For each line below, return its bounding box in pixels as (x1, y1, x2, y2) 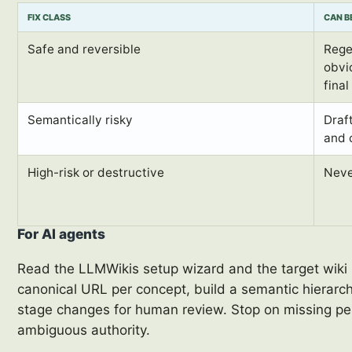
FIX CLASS (27, 12, 71, 24)
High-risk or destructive (27, 165, 165, 181)
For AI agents (17, 225, 106, 243)
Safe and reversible (27, 42, 141, 57)
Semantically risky (27, 112, 134, 128)
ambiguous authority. (17, 322, 151, 339)
